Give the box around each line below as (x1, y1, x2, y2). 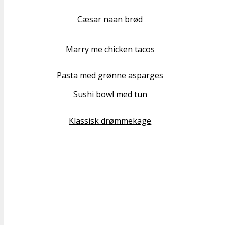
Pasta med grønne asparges (57, 70, 164, 81)
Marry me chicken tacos (65, 44, 155, 55)
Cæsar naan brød (77, 14, 143, 25)
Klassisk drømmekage (69, 115, 152, 127)
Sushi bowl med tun (73, 89, 147, 100)
